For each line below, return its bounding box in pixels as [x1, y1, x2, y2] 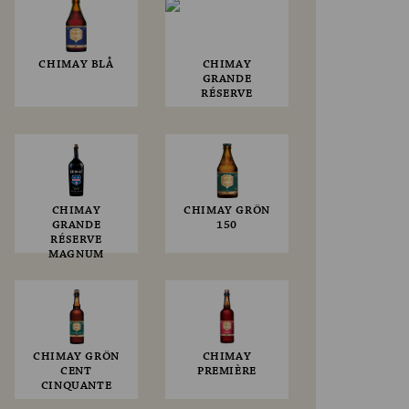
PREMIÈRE [196, 363, 257, 380]
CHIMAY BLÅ [38, 57, 114, 73]
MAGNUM [48, 246, 104, 263]
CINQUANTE [40, 378, 112, 394]
